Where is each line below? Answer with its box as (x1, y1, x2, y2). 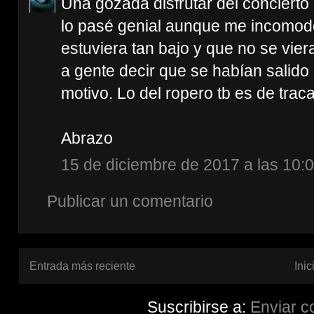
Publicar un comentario (47, 191, 213, 210)
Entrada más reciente (29, 260, 135, 273)
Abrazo (61, 128, 113, 147)
